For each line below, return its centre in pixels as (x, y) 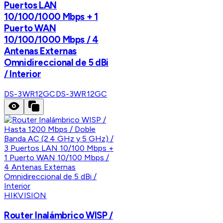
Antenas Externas (41, 51)
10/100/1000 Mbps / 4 (51, 40)
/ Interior (23, 74)
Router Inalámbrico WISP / (58, 215)
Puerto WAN (30, 28)
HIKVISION (25, 195)
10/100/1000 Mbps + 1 (51, 17)
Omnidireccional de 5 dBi (56, 63)
